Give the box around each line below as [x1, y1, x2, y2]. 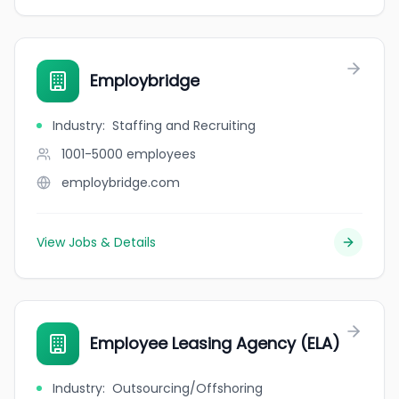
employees [126, 145, 196, 163]
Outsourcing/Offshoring [112, 379, 263, 397]
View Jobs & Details [37, 233, 156, 251]
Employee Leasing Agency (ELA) [90, 332, 340, 354]
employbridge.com [61, 174, 180, 191]
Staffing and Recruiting [112, 117, 256, 134]
